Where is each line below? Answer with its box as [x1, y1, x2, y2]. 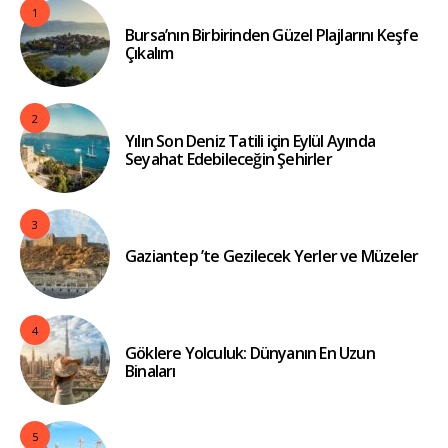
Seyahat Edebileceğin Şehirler [125, 148, 332, 171]
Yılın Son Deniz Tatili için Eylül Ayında [125, 130, 375, 153]
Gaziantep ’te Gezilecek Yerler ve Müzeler [125, 245, 419, 268]
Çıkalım [125, 42, 174, 65]
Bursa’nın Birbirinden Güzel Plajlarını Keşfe [125, 24, 418, 47]
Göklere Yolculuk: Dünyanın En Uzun [125, 342, 375, 365]
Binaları [125, 360, 176, 383]
